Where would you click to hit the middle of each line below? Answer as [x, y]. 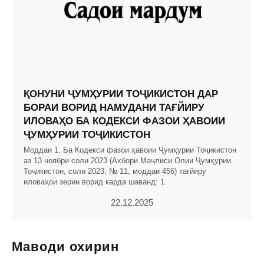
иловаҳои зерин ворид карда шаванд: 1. [95, 182]
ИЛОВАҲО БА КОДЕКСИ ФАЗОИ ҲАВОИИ [124, 121]
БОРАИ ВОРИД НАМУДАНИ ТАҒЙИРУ [114, 108]
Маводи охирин [65, 247]
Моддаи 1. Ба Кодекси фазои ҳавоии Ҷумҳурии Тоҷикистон [130, 150]
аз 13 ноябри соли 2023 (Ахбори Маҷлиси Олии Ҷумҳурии [127, 161]
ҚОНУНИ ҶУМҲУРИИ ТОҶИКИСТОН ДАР [121, 94]
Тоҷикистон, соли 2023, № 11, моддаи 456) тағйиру [115, 171]
